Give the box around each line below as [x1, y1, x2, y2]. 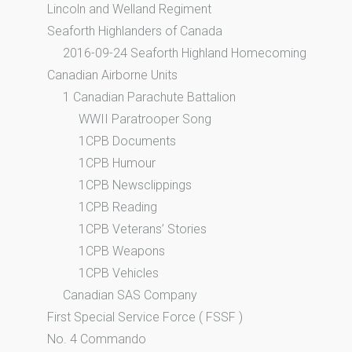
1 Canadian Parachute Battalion [63, 89, 236, 104]
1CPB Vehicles [79, 265, 159, 280]
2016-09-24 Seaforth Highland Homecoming [63, 45, 306, 60]
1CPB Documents [79, 133, 176, 148]
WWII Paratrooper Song [79, 111, 211, 126]
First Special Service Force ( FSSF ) [47, 309, 243, 324]
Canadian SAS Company [63, 287, 197, 302]
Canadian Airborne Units [47, 67, 178, 82]
